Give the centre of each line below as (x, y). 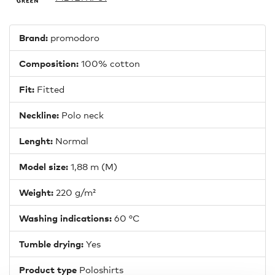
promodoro (75, 38)
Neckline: (40, 115)
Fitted (51, 89)
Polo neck (83, 115)
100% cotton (110, 64)
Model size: (45, 167)
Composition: (50, 64)
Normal (72, 141)
